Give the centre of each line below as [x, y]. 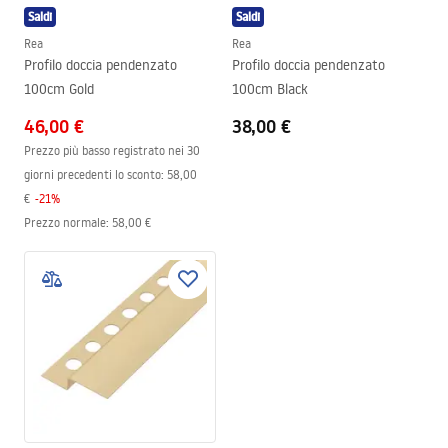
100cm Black [270, 89]
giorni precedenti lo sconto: [94, 174]
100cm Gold [59, 89]
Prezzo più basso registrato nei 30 [112, 150]
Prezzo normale [65, 222]
